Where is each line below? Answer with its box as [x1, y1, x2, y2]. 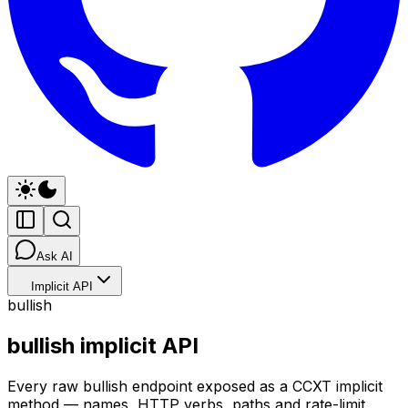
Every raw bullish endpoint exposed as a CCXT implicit [7, 376, 382, 395]
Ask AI [36, 250, 73, 263]
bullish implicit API [7, 331, 199, 359]
